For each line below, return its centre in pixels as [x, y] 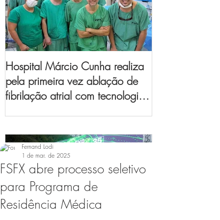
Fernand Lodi [38, 146]
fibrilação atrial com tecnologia [75, 96]
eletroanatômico [41, 125]
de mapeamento [42, 110]
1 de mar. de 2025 [46, 155]
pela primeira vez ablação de [72, 81]
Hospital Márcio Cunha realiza [75, 66]
